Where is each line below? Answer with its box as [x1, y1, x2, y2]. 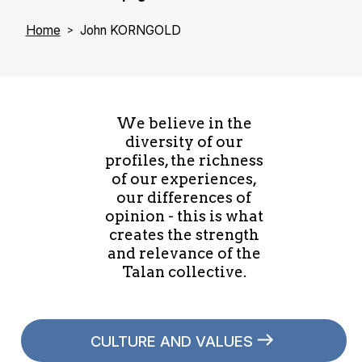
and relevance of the [107, 244, 261, 263]
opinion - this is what [104, 207, 263, 226]
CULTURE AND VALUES [90, 331, 253, 350]
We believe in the [116, 114, 252, 133]
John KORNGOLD [79, 22, 181, 38]
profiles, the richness [104, 151, 263, 170]
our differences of [116, 188, 252, 208]
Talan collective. [121, 263, 246, 282]
